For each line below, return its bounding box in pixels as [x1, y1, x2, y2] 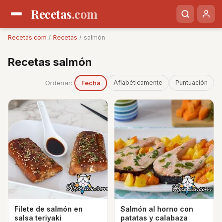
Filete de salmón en [14, 205, 83, 213]
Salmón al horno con [120, 205, 193, 213]
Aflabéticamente [113, 79, 163, 86]
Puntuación [175, 79, 208, 86]
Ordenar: [45, 79, 72, 87]
